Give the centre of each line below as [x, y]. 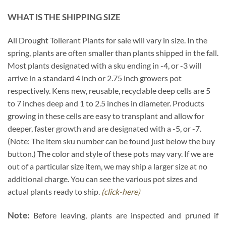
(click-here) [121, 192]
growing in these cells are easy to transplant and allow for [106, 116]
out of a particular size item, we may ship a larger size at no [107, 166]
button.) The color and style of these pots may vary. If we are [110, 154]
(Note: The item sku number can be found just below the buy [111, 141]
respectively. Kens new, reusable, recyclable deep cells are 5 [109, 91]
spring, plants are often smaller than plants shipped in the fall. [113, 53]
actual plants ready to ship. [54, 192]
